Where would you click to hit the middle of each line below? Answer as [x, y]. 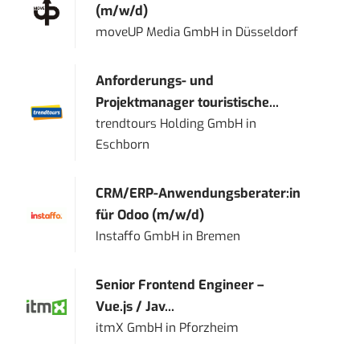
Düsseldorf [267, 33]
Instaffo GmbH [138, 237]
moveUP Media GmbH [157, 33]
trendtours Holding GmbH [170, 124]
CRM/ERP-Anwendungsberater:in [198, 194]
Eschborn [123, 145]
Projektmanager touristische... [188, 103]
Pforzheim [209, 328]
